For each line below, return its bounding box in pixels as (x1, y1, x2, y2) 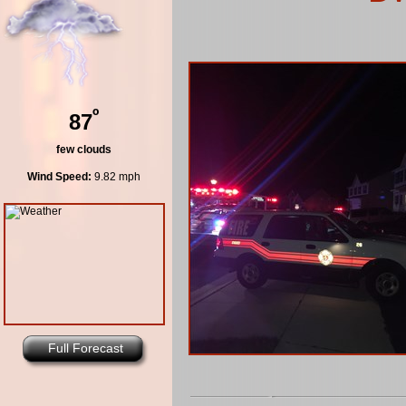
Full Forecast (48, 341, 123, 356)
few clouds (56, 143, 111, 157)
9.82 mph (92, 170, 140, 184)
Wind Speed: (27, 170, 92, 184)
